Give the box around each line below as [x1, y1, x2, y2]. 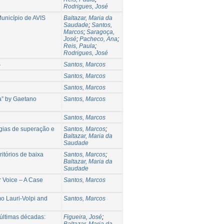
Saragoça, [86, 28, 114, 35]
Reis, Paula [63, 42, 95, 49]
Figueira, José [63, 213, 102, 220]
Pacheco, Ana [79, 35, 117, 42]
